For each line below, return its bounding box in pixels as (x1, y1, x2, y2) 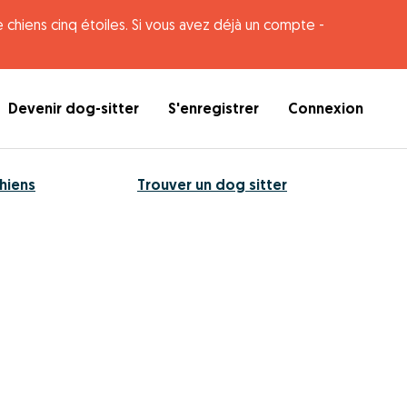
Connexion (288, 98, 363, 118)
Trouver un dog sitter (137, 175, 287, 194)
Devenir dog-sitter (8, 98, 139, 118)
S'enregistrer (168, 98, 259, 118)
